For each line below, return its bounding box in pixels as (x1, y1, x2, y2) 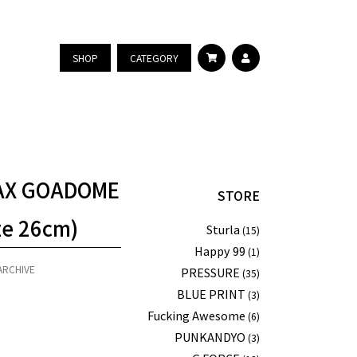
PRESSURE (180, 263, 240, 280)
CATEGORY (130, 50, 178, 65)
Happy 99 (194, 241, 245, 259)
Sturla (206, 220, 240, 237)
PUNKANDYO (174, 328, 245, 345)
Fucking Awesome (147, 306, 245, 324)
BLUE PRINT (176, 284, 245, 302)
